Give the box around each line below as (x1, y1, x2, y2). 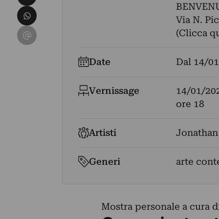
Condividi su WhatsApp (17, 7, 124, 18)
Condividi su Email (17, 26, 103, 38)
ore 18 (175, 98, 204, 109)
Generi (89, 156, 121, 167)
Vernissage (89, 85, 140, 96)
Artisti (89, 127, 117, 138)
